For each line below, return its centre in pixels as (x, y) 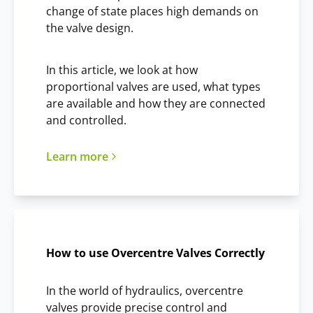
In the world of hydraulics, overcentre (145, 290)
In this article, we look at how (122, 70)
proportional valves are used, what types (153, 86)
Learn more (77, 156)
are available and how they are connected (156, 103)
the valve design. (90, 28)
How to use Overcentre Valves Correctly (155, 253)
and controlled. (86, 120)
